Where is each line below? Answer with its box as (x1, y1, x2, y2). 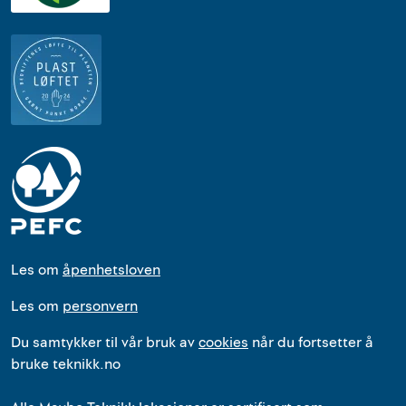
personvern (63, 296, 138, 317)
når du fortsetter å (248, 333, 373, 353)
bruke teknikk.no (11, 354, 121, 375)
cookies (198, 333, 248, 353)
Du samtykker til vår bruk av (11, 333, 198, 353)
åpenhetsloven (63, 260, 160, 281)
